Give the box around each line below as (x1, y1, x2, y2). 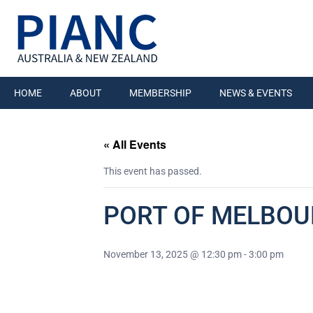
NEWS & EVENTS (219, 87, 292, 99)
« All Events (103, 136, 166, 152)
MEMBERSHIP (129, 87, 191, 99)
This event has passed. (103, 166, 202, 177)
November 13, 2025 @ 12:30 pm (103, 249, 242, 260)
